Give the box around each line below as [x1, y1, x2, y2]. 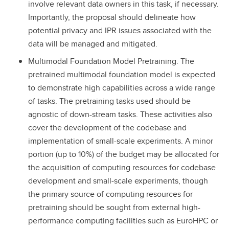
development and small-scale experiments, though [28, 175, 208, 187]
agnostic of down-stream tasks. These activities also [28, 108, 212, 121]
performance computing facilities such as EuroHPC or [28, 215, 218, 227]
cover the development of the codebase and [28, 122, 187, 134]
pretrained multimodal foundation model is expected [28, 68, 215, 81]
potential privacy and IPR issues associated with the [28, 24, 212, 36]
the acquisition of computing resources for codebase [28, 162, 216, 174]
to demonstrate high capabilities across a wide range [28, 82, 215, 94]
